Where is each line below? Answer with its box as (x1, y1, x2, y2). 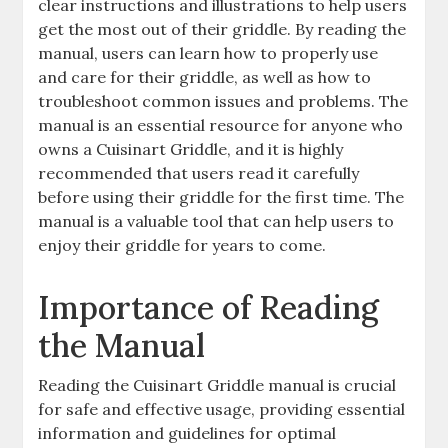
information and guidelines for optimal (38, 423, 337, 443)
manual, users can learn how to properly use (38, 43, 379, 63)
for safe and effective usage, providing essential (38, 399, 406, 419)
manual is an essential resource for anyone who (38, 115, 404, 135)
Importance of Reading (38, 287, 380, 328)
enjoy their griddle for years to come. (38, 235, 327, 255)
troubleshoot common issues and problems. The (38, 91, 409, 111)
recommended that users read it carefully (38, 163, 360, 183)
